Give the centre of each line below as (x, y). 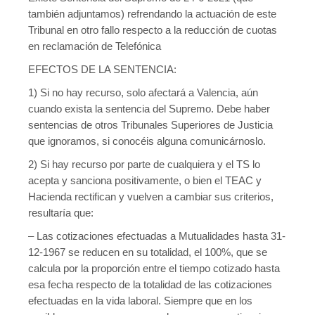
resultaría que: (61, 213)
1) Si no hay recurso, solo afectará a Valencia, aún (143, 92)
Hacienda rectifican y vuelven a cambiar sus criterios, (151, 197)
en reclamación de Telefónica (95, 46)
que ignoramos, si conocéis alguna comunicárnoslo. (147, 141)
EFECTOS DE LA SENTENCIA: (102, 69)
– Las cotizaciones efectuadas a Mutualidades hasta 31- (157, 236)
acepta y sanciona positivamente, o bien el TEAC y (145, 180)
